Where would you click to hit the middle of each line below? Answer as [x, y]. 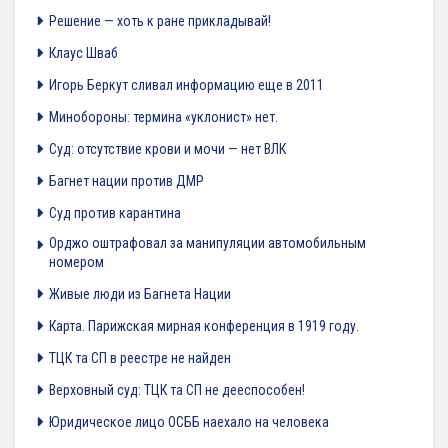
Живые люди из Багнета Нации [140, 294]
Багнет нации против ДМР [126, 181]
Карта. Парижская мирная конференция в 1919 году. [204, 326]
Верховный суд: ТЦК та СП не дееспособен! [177, 390]
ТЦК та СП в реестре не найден [140, 358]
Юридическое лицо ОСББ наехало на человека [189, 422]
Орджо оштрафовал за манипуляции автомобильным [207, 243]
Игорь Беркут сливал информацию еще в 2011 [186, 85]
